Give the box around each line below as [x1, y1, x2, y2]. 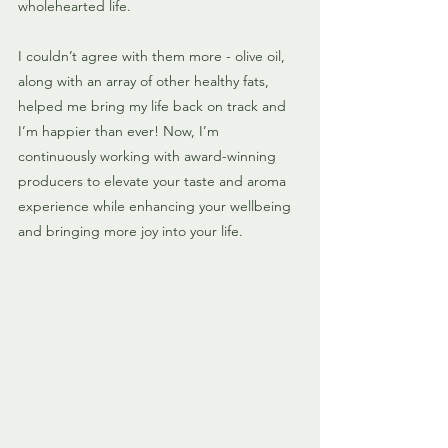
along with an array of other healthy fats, [18, 72, 273, 91]
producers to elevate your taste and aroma [18, 172, 290, 191]
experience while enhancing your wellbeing [18, 197, 295, 216]
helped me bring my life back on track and [18, 97, 290, 116]
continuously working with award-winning [18, 147, 280, 166]
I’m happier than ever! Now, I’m [18, 122, 223, 141]
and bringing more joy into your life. [18, 222, 243, 241]
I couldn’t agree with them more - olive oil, [18, 47, 289, 66]
